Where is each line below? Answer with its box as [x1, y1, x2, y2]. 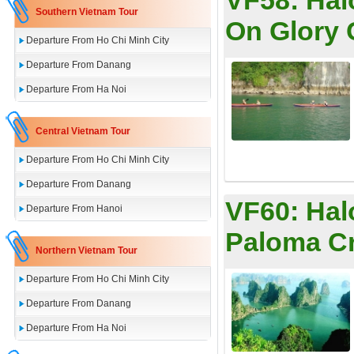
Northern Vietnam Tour [36, 245, 137, 256]
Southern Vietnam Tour [36, 6, 138, 17]
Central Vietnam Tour [36, 126, 130, 137]
